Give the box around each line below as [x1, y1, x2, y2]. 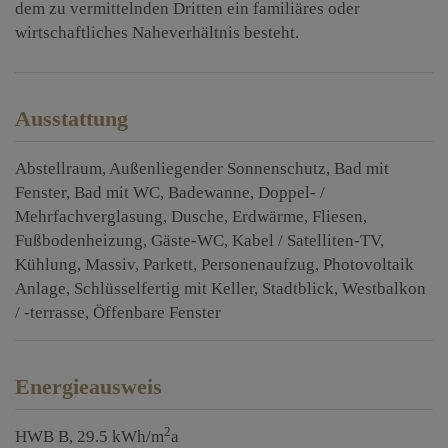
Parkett [143, 255, 193, 275]
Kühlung [15, 255, 77, 275]
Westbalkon [342, 279, 426, 299]
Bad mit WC [74, 183, 160, 203]
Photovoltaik [323, 255, 414, 275]
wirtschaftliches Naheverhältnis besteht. [15, 23, 299, 43]
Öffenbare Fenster [93, 303, 221, 323]
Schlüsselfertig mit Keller [74, 279, 254, 299]
